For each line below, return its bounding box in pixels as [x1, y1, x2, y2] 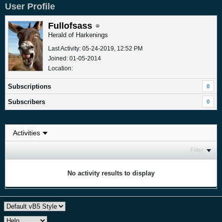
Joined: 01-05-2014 [48, 55, 101, 62]
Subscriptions [8, 82, 51, 90]
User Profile [5, 1, 55, 11]
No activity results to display [67, 169, 155, 177]
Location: [48, 64, 73, 72]
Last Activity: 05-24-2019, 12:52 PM [48, 45, 143, 52]
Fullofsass [48, 20, 92, 31]
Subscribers [8, 98, 45, 106]
